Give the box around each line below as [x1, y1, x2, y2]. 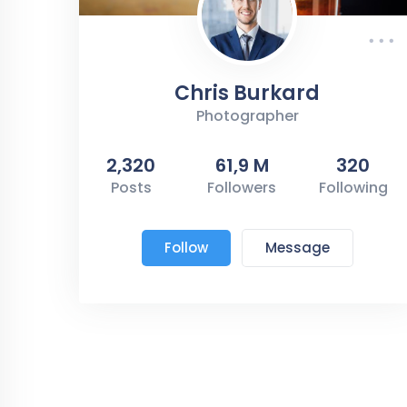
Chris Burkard [174, 78, 320, 107]
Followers [207, 176, 277, 198]
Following [318, 176, 388, 198]
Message [264, 237, 330, 257]
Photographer [195, 104, 299, 126]
